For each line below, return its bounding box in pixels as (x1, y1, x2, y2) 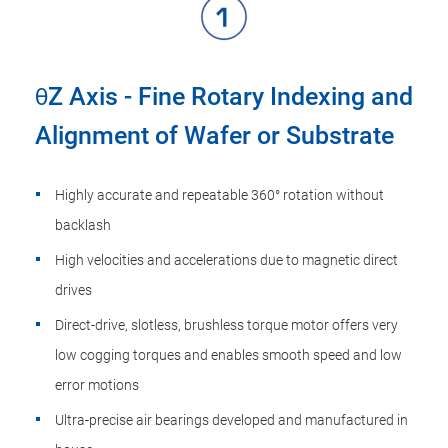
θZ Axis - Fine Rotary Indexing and (35, 82, 413, 111)
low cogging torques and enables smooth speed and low (55, 347, 402, 363)
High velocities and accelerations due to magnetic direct (55, 252, 398, 268)
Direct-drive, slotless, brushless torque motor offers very (55, 317, 398, 333)
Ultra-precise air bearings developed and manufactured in (55, 412, 408, 428)
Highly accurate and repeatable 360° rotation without (55, 187, 384, 203)
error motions (55, 377, 139, 393)
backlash (55, 217, 111, 233)
